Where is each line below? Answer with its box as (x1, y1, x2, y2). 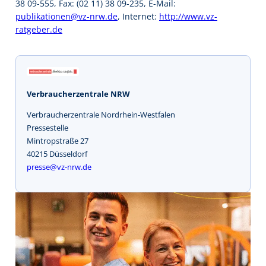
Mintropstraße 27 (27, 135, 88, 146)
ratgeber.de (15, 23, 62, 35)
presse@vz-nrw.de (27, 161, 91, 172)
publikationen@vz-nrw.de (15, 10, 118, 22)
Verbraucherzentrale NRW (27, 88, 130, 99)
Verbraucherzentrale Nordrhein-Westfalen (27, 109, 175, 120)
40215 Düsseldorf (27, 148, 87, 159)
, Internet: (118, 10, 159, 22)
